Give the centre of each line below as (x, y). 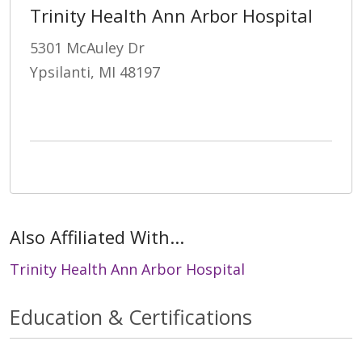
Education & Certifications (131, 317)
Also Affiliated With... (97, 237)
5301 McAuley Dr (87, 48)
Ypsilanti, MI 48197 (95, 72)
